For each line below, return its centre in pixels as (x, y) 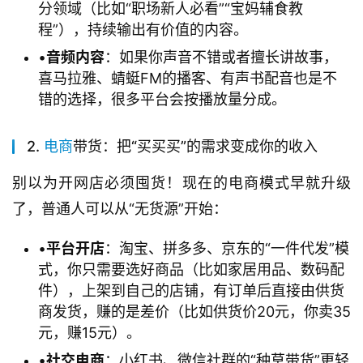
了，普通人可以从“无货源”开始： (120, 209)
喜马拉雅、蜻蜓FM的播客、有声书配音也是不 (188, 79)
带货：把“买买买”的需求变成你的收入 (195, 147)
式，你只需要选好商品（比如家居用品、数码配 (191, 270)
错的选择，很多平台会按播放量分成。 (162, 100)
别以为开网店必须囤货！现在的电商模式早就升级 (181, 183)
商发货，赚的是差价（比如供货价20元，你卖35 (194, 312)
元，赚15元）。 (90, 333)
